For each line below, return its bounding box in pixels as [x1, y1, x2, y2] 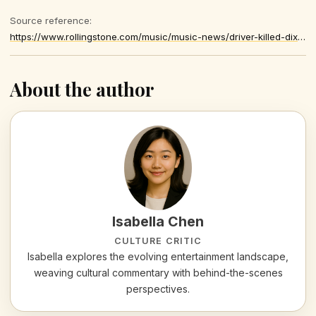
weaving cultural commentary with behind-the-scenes [33, 267, 283, 279]
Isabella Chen [112, 213, 204, 231]
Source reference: [10, 15, 92, 27]
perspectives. [126, 283, 190, 296]
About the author [10, 77, 154, 102]
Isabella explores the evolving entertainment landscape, [28, 250, 288, 263]
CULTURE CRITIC [114, 236, 202, 247]
